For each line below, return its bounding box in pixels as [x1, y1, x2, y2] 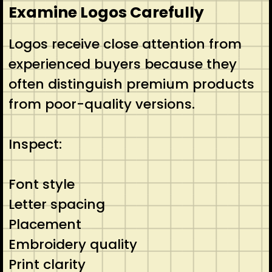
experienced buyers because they [8, 54, 237, 73]
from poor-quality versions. [8, 94, 195, 114]
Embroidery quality [8, 234, 137, 254]
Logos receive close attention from [8, 34, 242, 53]
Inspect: [8, 134, 62, 154]
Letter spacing [8, 194, 105, 214]
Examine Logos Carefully [8, 1, 204, 23]
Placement [8, 214, 81, 234]
